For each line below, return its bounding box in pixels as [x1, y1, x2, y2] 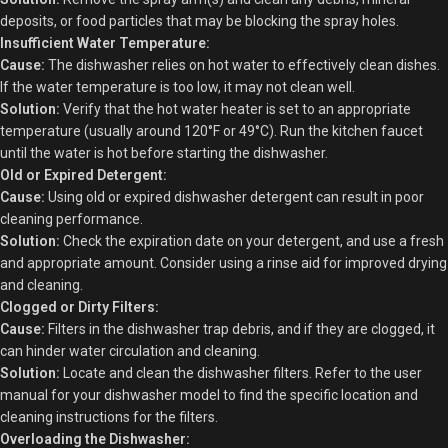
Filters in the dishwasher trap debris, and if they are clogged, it [45, 320, 435, 337]
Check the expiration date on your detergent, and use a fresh [60, 232, 444, 249]
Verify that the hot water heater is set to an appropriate [60, 100, 411, 117]
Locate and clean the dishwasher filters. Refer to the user [60, 364, 422, 381]
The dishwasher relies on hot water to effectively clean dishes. [45, 56, 440, 73]
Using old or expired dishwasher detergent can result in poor [45, 188, 424, 205]
